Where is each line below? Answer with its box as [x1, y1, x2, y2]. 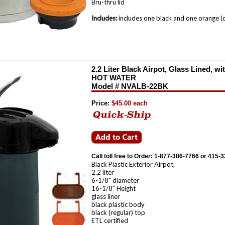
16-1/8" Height [91, 184, 136, 192]
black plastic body [91, 200, 145, 208]
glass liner [91, 192, 120, 200]
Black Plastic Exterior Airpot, [91, 160, 175, 168]
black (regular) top [91, 208, 145, 216]
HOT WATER [91, 73, 136, 82]
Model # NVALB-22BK [91, 82, 168, 90]
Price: [91, 99, 109, 107]
